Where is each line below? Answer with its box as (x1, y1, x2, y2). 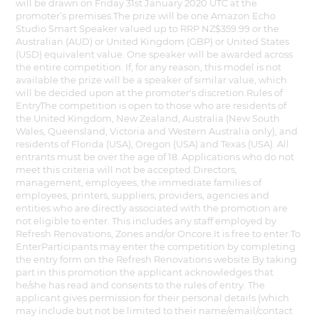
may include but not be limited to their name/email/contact (16, 304, 293, 316)
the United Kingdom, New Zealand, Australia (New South (16, 112, 281, 124)
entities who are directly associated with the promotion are (16, 202, 288, 214)
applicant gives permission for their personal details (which (16, 291, 290, 303)
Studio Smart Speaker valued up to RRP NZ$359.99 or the (16, 22, 280, 34)
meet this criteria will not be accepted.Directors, (16, 163, 238, 175)
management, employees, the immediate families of (16, 176, 262, 188)
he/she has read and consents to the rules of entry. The (16, 278, 266, 291)
